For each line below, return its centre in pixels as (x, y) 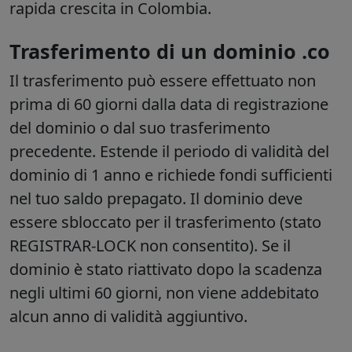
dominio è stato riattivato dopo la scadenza (166, 269)
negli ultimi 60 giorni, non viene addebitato (164, 293)
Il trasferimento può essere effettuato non (163, 81)
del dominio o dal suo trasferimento (140, 128)
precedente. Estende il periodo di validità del (169, 152)
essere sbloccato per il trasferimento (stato (165, 222)
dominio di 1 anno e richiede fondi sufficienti (171, 175)
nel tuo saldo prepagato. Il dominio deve (156, 199)
